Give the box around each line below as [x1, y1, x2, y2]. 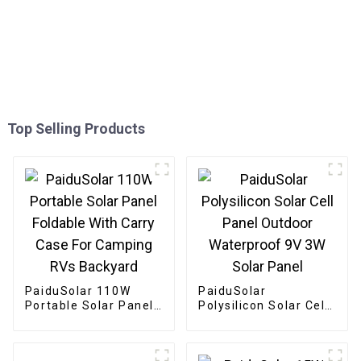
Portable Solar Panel [24, 298, 154, 312]
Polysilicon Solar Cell [197, 298, 329, 312]
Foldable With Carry [24, 313, 147, 326]
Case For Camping [24, 327, 138, 341]
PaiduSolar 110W [24, 284, 131, 297]
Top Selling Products [6, 119, 145, 137]
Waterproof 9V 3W [197, 327, 312, 341]
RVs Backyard [24, 342, 110, 355]
